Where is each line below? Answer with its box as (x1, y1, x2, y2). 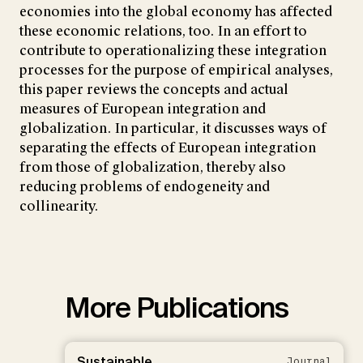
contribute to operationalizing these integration (19, 41, 327, 59)
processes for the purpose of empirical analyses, (19, 61, 333, 79)
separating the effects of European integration (19, 139, 316, 156)
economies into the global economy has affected (19, 2, 332, 20)
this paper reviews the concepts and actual (19, 80, 288, 98)
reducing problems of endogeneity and (19, 177, 270, 195)
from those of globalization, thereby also (19, 158, 286, 176)
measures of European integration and (19, 100, 266, 117)
